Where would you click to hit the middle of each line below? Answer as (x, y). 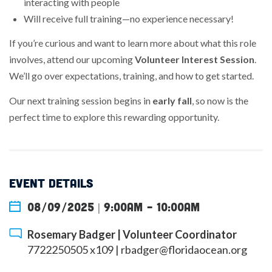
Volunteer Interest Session (195, 59)
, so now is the (220, 100)
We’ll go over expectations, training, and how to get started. (131, 76)
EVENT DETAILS (51, 183)
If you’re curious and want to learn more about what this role (133, 43)
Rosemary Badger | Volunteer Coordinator (132, 235)
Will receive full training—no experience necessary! (129, 18)
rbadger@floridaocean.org (184, 250)
